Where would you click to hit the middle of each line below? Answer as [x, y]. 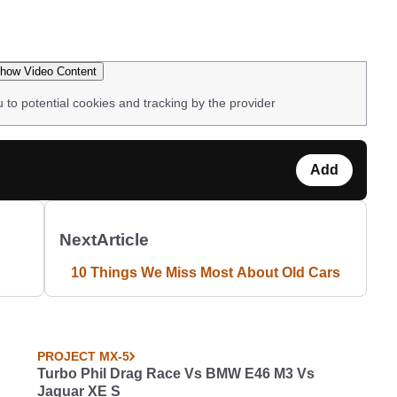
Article [123, 240]
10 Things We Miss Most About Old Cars [206, 272]
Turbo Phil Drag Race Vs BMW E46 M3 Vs [176, 374]
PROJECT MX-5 [84, 356]
